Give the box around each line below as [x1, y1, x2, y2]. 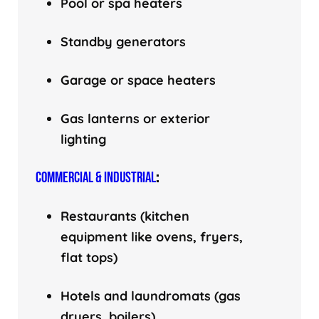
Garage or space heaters [61, 71, 216, 88]
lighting [61, 130, 106, 147]
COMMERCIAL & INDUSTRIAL [36, 168, 156, 187]
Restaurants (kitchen [61, 207, 189, 224]
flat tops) [61, 249, 117, 266]
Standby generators [61, 33, 186, 50]
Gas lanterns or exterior [61, 110, 210, 127]
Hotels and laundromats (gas [61, 287, 241, 304]
